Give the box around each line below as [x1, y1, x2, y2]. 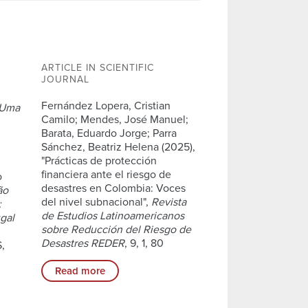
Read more [54, 264, 105, 277]
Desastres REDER [41, 236, 124, 250]
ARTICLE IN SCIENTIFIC [41, 61, 154, 74]
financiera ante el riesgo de [41, 167, 171, 181]
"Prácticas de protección [41, 153, 157, 168]
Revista [151, 195, 186, 209]
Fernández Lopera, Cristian [41, 98, 170, 113]
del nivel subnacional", [41, 195, 151, 209]
